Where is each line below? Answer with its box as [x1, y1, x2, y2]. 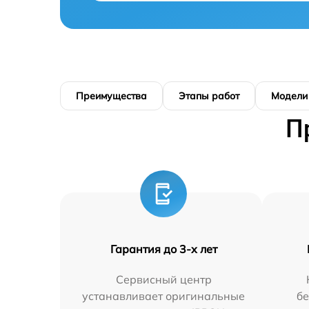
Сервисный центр [115, 272, 212, 287]
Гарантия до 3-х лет [110, 242, 217, 257]
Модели [271, 90, 308, 103]
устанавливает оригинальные [82, 289, 246, 303]
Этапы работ [179, 90, 239, 103]
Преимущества [76, 90, 147, 103]
